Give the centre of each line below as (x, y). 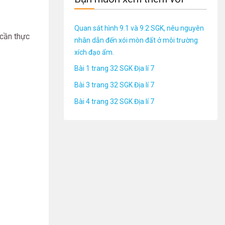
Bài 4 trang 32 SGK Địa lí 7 (114, 101)
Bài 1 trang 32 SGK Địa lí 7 (114, 69)
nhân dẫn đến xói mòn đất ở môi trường (136, 40)
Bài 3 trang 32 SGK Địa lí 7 (114, 85)
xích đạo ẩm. (94, 52)
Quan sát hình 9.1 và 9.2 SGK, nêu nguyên (139, 28)
